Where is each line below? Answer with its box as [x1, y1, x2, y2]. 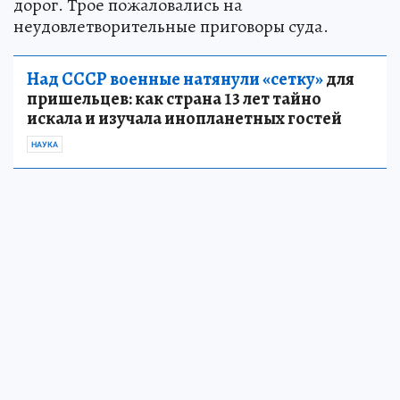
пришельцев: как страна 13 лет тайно [27, 87, 321, 111]
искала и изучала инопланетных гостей [27, 106, 342, 130]
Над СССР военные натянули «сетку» [27, 67, 323, 91]
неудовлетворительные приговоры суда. [13, 14, 329, 38]
